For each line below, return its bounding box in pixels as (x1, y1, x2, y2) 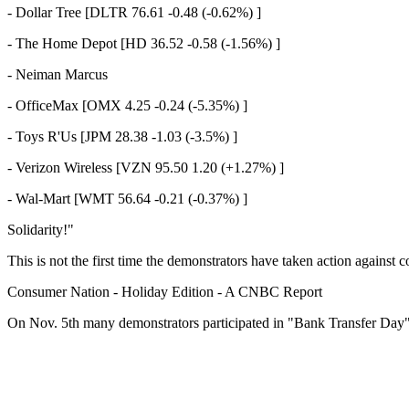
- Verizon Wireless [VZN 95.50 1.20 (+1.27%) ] (7, 159, 284, 175)
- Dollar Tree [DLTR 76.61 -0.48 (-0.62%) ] (7, 4, 261, 20)
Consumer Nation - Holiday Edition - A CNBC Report (7, 283, 322, 299)
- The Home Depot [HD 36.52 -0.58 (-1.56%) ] (7, 35, 280, 51)
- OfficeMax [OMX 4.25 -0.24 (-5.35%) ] (7, 97, 247, 113)
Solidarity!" (7, 221, 74, 237)
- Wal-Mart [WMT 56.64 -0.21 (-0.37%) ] (7, 190, 247, 206)
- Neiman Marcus (7, 66, 108, 82)
